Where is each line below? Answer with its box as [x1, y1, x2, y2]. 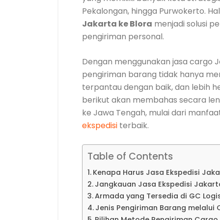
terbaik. [117, 120, 149, 131]
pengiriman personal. [82, 31, 164, 42]
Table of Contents [87, 150, 173, 163]
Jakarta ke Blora [82, 18, 152, 29]
